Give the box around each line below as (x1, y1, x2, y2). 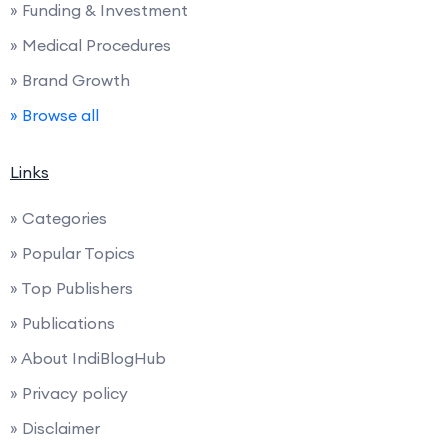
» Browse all (10, 104, 99, 125)
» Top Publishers (10, 277, 133, 298)
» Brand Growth (10, 69, 130, 90)
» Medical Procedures (10, 34, 171, 55)
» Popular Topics (10, 242, 135, 263)
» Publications (10, 312, 115, 333)
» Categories (10, 207, 107, 228)
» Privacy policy (10, 382, 128, 403)
